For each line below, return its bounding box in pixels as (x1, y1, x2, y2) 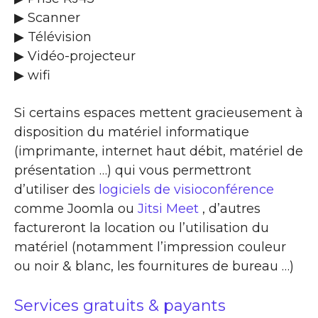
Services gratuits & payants (14, 295, 226, 315)
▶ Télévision (14, 28, 92, 45)
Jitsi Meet (138, 200, 199, 216)
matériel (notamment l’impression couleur (14, 238, 286, 255)
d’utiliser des (14, 181, 99, 197)
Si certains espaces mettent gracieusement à (14, 104, 303, 121)
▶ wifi (14, 67, 50, 83)
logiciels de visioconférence (99, 181, 274, 197)
